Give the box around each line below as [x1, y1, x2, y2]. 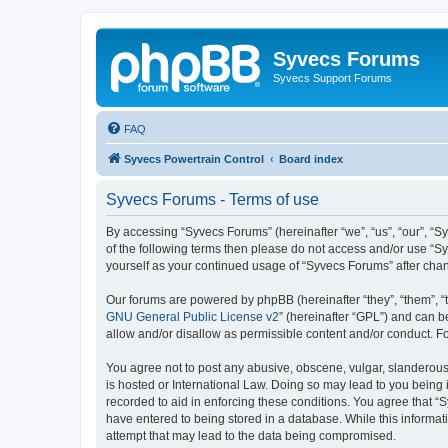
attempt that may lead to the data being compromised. [106, 428, 396, 443]
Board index [279, 152, 343, 165]
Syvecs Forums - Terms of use [106, 190, 319, 208]
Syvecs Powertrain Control [124, 152, 264, 165]
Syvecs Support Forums [273, 72, 392, 84]
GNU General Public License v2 [106, 309, 279, 324]
